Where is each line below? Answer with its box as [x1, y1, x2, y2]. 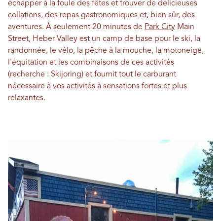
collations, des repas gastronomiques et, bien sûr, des [8, 11, 195, 19]
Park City [145, 23, 175, 31]
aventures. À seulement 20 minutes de [8, 23, 145, 31]
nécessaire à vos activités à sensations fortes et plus [8, 82, 187, 90]
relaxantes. [8, 94, 45, 102]
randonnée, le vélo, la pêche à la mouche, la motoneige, [8, 47, 204, 55]
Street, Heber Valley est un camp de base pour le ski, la [8, 35, 200, 43]
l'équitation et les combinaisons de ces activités [8, 59, 174, 67]
